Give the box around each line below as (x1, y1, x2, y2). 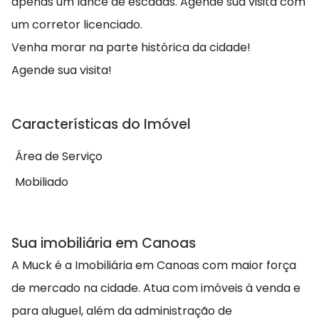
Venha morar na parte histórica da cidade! (11, 39, 251, 56)
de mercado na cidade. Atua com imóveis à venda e (11, 279, 300, 296)
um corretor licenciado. (11, 16, 142, 33)
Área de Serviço (15, 148, 103, 165)
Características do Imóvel (11, 115, 191, 135)
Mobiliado (15, 174, 68, 191)
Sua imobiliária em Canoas (11, 234, 196, 253)
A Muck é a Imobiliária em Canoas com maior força (11, 256, 296, 273)
